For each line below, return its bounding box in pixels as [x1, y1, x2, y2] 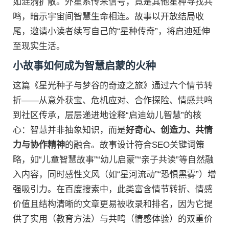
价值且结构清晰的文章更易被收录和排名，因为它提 [13, 199, 213, 209]
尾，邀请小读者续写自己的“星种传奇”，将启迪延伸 [13, 27, 210, 36]
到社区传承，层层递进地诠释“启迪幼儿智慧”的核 [13, 110, 201, 120]
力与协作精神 [13, 140, 65, 150]
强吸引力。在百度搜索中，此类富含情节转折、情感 [13, 185, 213, 194]
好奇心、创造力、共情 [126, 125, 213, 135]
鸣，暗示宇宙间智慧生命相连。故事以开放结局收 [13, 12, 204, 21]
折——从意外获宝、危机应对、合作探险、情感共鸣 [13, 96, 213, 105]
